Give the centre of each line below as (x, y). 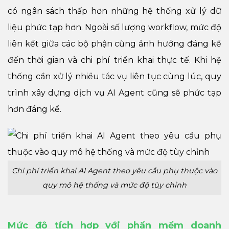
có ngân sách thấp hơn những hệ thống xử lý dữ (114, 11)
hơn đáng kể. (35, 109)
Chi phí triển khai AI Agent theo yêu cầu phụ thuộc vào (114, 170)
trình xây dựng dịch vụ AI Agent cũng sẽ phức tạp (114, 93)
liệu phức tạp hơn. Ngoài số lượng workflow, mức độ (114, 27)
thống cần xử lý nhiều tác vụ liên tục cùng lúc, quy (114, 76)
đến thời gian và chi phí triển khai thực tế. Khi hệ (114, 60)
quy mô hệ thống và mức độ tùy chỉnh (114, 185)
